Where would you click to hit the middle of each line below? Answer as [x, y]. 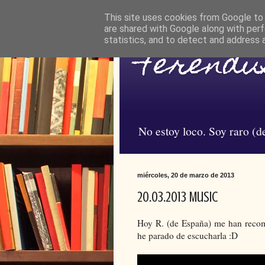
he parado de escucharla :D [188, 235]
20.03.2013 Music [177, 197]
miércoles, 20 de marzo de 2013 [186, 175]
